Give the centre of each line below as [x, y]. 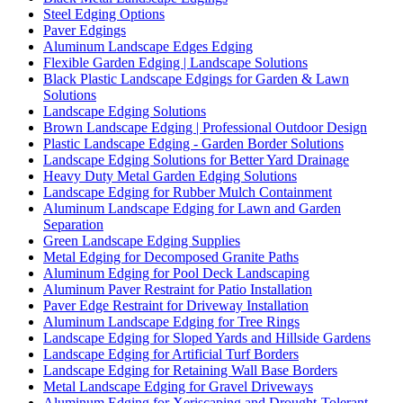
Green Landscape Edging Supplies [142, 241]
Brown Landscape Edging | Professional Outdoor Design [205, 128]
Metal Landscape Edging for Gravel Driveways [178, 387]
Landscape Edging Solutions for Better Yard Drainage [196, 160]
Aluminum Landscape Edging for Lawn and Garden [192, 209]
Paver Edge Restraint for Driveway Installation [176, 306]
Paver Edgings [85, 31]
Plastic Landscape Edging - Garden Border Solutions [193, 144]
